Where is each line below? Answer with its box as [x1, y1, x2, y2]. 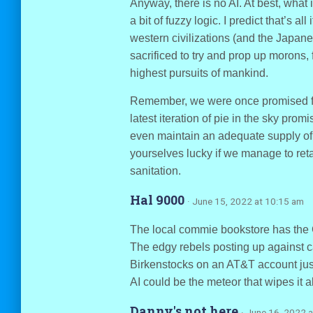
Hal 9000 [129, 191, 187, 208]
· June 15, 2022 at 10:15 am [187, 196, 304, 207]
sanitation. [129, 165, 181, 177]
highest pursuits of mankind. [129, 67, 268, 79]
